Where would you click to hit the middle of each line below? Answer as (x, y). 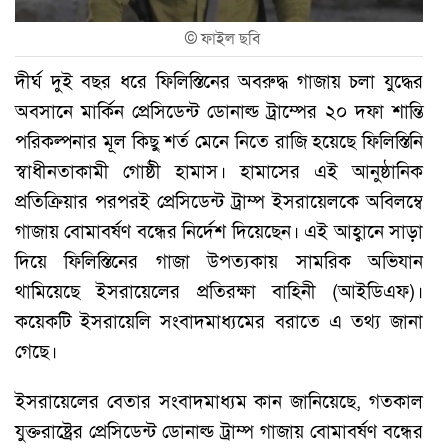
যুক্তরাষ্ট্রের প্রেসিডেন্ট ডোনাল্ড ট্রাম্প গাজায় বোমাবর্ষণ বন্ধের (219, 431)
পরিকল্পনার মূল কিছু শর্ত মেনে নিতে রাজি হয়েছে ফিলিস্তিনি (219, 141)
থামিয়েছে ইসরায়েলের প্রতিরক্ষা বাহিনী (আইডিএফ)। (219, 291)
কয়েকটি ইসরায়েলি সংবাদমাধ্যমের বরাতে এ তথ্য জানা (219, 321)
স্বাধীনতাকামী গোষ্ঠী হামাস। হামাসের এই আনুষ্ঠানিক (219, 171)
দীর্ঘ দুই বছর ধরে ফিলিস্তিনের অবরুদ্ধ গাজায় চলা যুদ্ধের (219, 81)
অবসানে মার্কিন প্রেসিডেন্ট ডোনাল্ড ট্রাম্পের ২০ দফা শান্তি (219, 111)
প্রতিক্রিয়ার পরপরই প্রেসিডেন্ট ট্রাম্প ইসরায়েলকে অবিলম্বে (219, 201)
